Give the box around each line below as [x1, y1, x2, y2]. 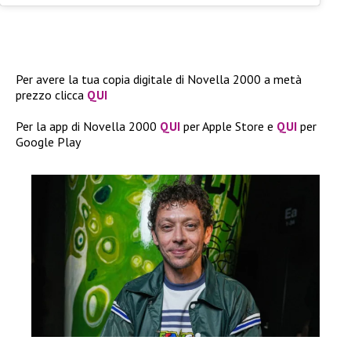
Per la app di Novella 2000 [16, 118, 160, 134]
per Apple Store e [180, 118, 277, 134]
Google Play [16, 133, 81, 150]
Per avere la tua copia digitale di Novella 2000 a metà [16, 71, 302, 87]
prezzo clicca [16, 86, 87, 103]
